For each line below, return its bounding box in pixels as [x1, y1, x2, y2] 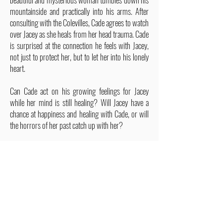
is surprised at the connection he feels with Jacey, [10, 39, 149, 52]
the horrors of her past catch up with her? [10, 119, 123, 131]
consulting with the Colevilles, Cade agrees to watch [10, 16, 149, 29]
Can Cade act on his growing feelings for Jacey [10, 85, 149, 97]
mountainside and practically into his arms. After [10, 5, 149, 17]
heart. [10, 62, 25, 74]
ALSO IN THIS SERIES [38, 160, 121, 175]
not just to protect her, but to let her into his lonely [10, 51, 149, 63]
